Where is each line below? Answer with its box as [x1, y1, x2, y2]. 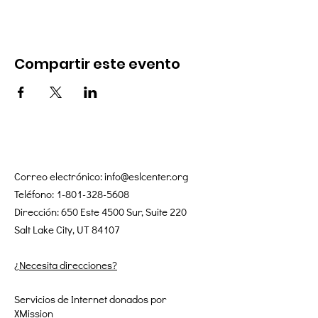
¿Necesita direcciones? [14, 258, 117, 272]
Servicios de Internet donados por [14, 292, 167, 306]
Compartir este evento [14, 54, 180, 74]
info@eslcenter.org [104, 169, 188, 183]
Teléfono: [14, 187, 56, 201]
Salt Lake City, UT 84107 [14, 222, 120, 236]
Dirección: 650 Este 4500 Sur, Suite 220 [14, 204, 187, 219]
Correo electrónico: [14, 169, 104, 183]
